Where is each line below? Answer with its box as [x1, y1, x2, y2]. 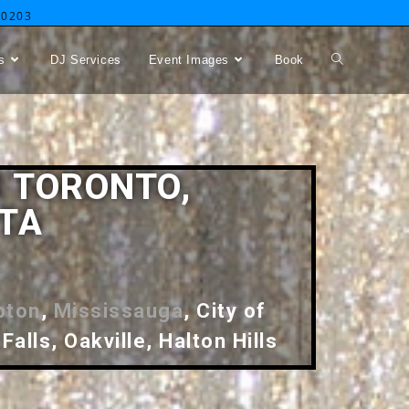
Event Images [148, 53, 229, 67]
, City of [184, 299, 267, 322]
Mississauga [53, 299, 184, 322]
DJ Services [50, 53, 121, 67]
